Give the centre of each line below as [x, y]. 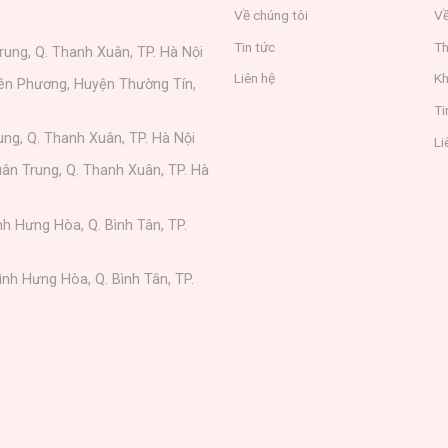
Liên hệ [254, 78]
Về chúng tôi [270, 15]
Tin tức [254, 46]
